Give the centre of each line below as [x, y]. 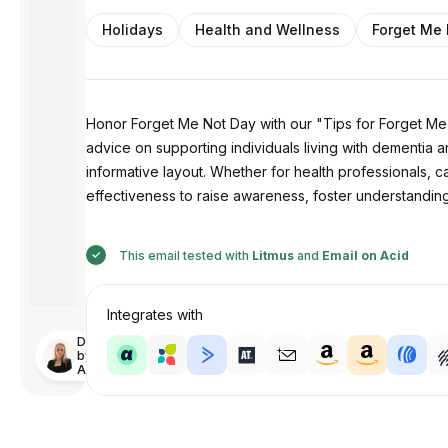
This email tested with [183, 255]
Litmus [272, 255]
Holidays [132, 29]
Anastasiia [107, 369]
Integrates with [154, 314]
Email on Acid [365, 255]
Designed [106, 341]
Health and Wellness [267, 29]
